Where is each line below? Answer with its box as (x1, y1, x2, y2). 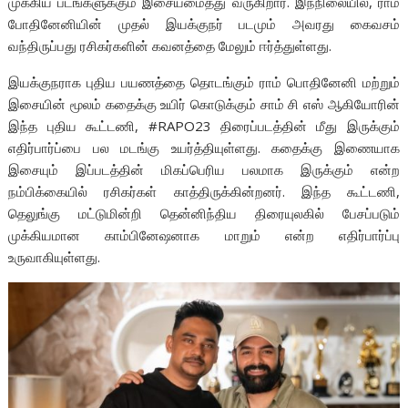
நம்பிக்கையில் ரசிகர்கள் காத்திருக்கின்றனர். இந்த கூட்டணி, (8, 182, 400, 201)
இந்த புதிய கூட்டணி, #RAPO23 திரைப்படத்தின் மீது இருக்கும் (8, 117, 400, 136)
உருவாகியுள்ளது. (8, 248, 101, 267)
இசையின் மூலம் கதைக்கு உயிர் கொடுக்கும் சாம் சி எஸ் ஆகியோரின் (8, 95, 400, 114)
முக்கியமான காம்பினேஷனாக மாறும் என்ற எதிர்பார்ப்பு (8, 226, 400, 245)
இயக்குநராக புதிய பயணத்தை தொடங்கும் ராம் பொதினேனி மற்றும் (8, 73, 400, 92)
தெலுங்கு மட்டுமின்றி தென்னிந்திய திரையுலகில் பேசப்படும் (8, 204, 400, 223)
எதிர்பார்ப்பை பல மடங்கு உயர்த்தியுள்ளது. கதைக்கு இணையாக (8, 138, 400, 158)
